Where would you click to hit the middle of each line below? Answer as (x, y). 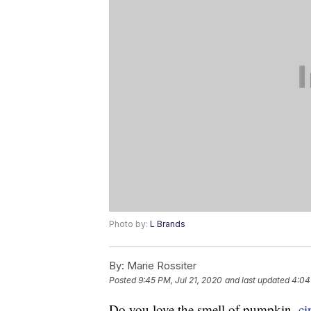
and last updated (257, 280)
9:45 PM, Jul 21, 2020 (180, 280)
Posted (124, 280)
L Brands (168, 224)
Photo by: (129, 224)
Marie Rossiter (160, 266)
